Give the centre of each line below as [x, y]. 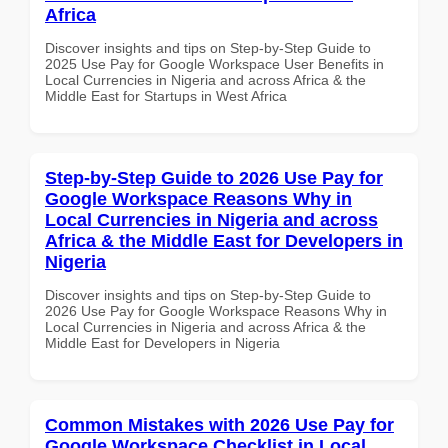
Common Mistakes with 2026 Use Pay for [219, 424]
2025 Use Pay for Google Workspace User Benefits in [214, 63]
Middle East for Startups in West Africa [166, 95]
